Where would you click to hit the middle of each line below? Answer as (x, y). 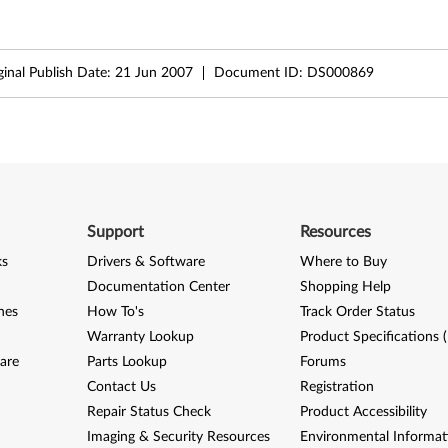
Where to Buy (344, 261)
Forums (323, 361)
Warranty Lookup (140, 336)
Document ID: (260, 72)
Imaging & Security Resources (178, 436)
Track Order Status (358, 311)
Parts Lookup (126, 361)
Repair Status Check (148, 411)
